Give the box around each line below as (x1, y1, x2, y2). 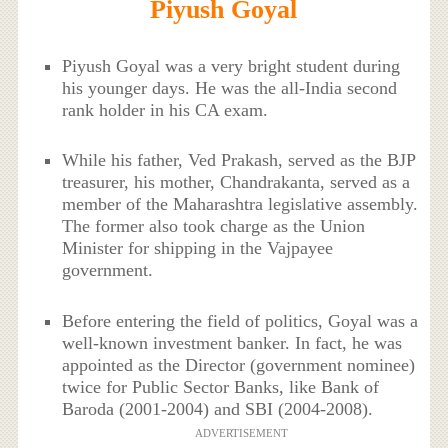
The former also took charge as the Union (62, 216, 366, 237)
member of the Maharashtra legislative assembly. (62, 194, 419, 215)
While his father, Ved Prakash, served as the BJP (62, 150, 416, 171)
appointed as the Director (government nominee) (62, 354, 416, 375)
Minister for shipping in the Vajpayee (62, 238, 334, 259)
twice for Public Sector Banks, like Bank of (62, 376, 380, 397)
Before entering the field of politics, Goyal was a (62, 310, 419, 331)
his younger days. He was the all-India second (62, 78, 398, 99)
